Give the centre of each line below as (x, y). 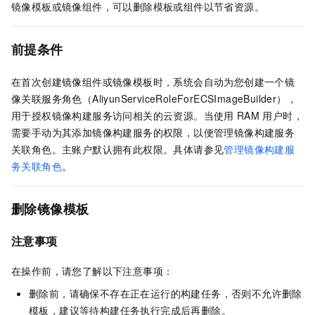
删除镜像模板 (50, 209)
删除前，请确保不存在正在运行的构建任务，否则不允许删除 (166, 293)
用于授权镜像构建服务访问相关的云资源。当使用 (123, 116)
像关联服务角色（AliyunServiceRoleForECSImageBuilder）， (154, 99)
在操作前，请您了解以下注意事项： (92, 270)
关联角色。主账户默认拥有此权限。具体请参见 (118, 149)
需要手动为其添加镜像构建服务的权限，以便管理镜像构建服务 (153, 133)
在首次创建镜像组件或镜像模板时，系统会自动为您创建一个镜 (153, 82)
